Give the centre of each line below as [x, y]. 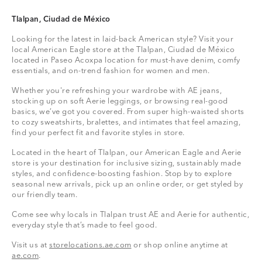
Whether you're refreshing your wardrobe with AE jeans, [117, 91]
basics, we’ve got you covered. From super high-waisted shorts [128, 112]
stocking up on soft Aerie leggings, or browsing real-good [120, 101]
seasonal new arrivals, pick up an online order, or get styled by [127, 184]
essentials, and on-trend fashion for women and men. [111, 71]
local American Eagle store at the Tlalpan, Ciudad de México [123, 50]
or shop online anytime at [180, 245]
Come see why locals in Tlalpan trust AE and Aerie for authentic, [130, 215]
